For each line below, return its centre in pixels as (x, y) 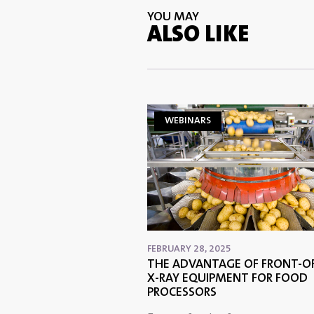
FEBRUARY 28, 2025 (189, 250)
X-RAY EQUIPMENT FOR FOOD (227, 279)
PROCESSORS (186, 293)
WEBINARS (188, 122)
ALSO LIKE (198, 36)
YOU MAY (173, 18)
